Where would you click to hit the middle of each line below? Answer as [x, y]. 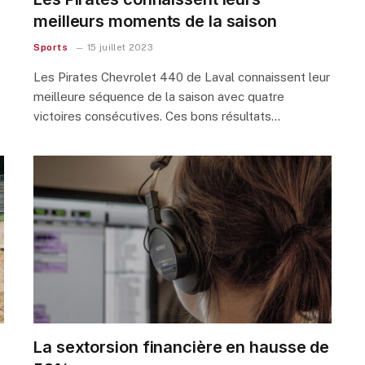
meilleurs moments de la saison [155, 21]
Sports [51, 47]
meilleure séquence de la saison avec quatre [159, 96]
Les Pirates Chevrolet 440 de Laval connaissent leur [182, 77]
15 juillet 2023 [120, 47]
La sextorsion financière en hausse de [182, 347]
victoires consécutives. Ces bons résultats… [157, 116]
